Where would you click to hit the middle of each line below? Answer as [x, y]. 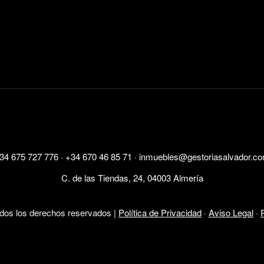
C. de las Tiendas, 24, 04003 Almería [132, 178]
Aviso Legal [231, 212]
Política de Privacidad [160, 212]
